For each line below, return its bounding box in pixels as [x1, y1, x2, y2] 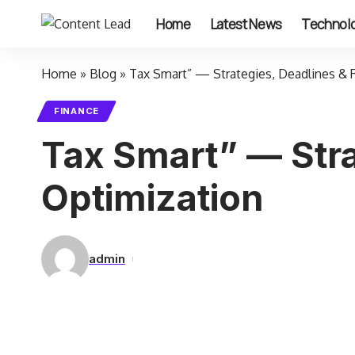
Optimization [41, 176, 264, 219]
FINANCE [54, 105, 99, 116]
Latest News [209, 14, 282, 33]
